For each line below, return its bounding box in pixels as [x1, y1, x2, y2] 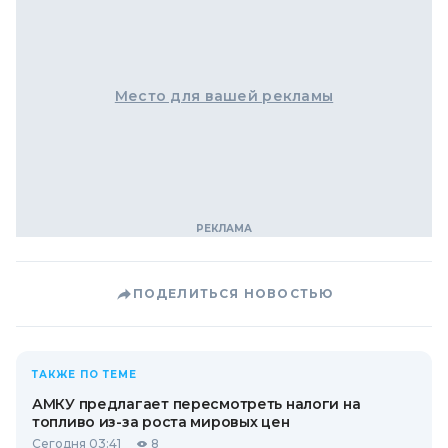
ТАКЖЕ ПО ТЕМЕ [32, 368, 137, 381]
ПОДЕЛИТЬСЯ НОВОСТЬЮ [132, 286, 334, 301]
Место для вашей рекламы [114, 87, 334, 105]
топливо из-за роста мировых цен [32, 413, 290, 431]
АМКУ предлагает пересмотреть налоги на [32, 395, 361, 413]
